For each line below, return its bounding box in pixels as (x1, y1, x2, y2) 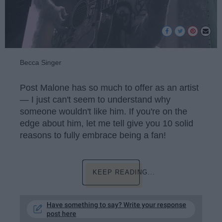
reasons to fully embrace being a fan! (20, 130, 166, 140)
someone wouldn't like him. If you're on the (20, 106, 187, 116)
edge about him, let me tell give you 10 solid (20, 118, 193, 128)
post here (47, 210, 76, 218)
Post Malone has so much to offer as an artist (20, 82, 199, 93)
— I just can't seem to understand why (20, 94, 170, 105)
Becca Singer (20, 58, 61, 67)
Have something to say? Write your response (47, 201, 186, 209)
